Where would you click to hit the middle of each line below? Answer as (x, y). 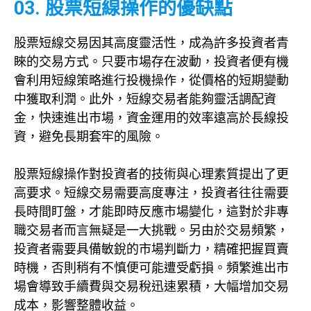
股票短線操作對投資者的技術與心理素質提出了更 (151, 174)
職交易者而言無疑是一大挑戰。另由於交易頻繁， (151, 230)
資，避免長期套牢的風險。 (89, 137)
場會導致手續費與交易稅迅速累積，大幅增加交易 (151, 287)
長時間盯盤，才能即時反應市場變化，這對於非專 (151, 212)
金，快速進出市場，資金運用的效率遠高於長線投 (151, 118)
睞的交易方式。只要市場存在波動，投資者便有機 (151, 62)
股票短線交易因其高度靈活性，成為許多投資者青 (151, 43)
